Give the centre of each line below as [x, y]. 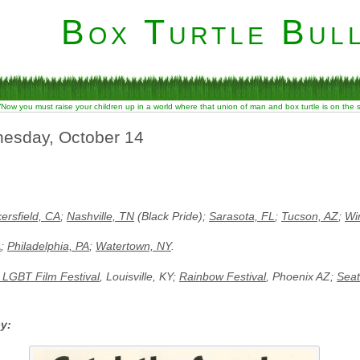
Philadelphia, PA [48, 246]
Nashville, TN [100, 216]
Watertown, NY [133, 246]
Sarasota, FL [242, 216]
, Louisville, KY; [139, 276]
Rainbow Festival [223, 276]
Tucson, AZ [310, 216]
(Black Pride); [172, 216]
